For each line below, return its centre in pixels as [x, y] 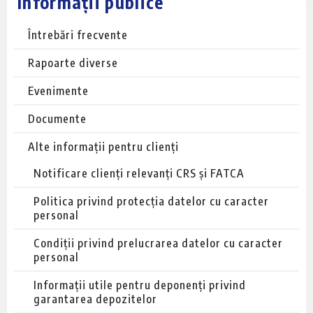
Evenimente [58, 90]
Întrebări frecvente [78, 35]
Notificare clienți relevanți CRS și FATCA [139, 173]
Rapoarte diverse [73, 63]
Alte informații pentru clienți [103, 146]
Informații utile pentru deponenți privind [140, 285]
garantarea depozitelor [95, 299]
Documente [57, 118]
